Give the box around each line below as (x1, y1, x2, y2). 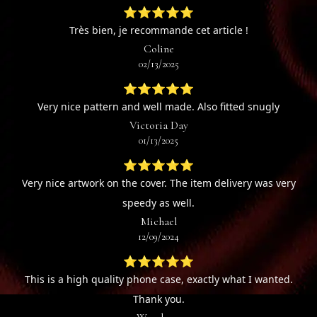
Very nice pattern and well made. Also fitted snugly (38, 100, 279, 114)
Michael (140, 214, 177, 229)
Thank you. (132, 292, 185, 306)
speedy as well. (122, 196, 195, 210)
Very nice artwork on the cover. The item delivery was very (21, 176, 296, 190)
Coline (143, 42, 174, 57)
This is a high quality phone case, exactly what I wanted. (24, 272, 293, 287)
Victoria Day (129, 118, 188, 133)
